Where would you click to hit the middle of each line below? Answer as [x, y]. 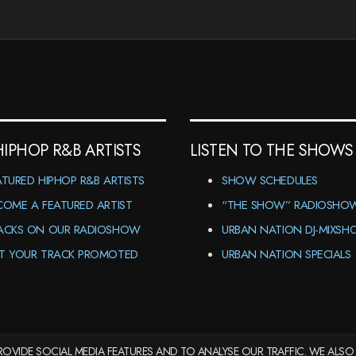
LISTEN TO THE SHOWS [272, 151]
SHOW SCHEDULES [270, 180]
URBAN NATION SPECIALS [286, 254]
